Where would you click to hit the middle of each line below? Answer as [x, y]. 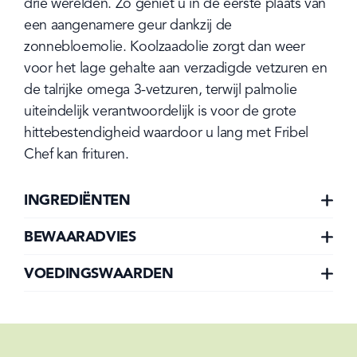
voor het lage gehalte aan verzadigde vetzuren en [176, 68]
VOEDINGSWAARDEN [99, 274]
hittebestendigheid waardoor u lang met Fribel [166, 133]
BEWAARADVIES [80, 237]
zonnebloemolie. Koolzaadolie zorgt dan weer [165, 47]
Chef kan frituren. [76, 154]
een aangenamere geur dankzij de [128, 25]
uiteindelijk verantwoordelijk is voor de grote [160, 111]
